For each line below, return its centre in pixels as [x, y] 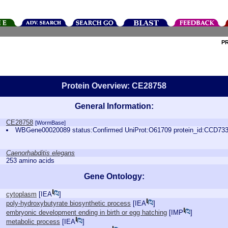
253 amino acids [30, 161]
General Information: [114, 106]
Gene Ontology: [114, 176]
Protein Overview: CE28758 [114, 86]
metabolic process [33, 222]
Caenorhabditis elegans [40, 153]
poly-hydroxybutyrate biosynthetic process [68, 203]
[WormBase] [50, 123]
